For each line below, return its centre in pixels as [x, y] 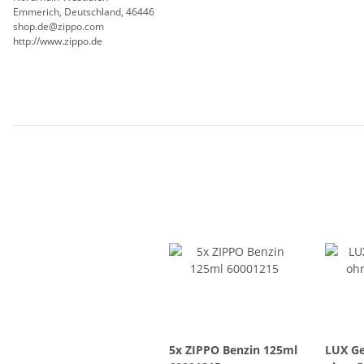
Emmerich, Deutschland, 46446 [84, 12]
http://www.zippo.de [58, 41]
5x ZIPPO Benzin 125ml [233, 350]
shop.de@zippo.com [58, 27]
